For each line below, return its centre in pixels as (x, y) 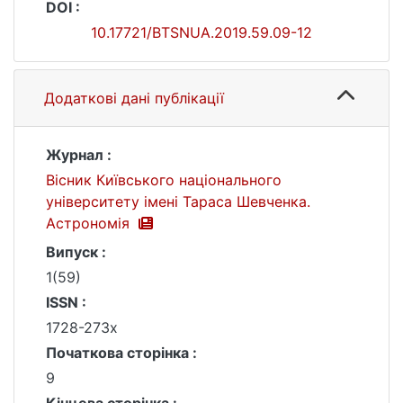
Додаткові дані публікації (134, 98)
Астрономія (90, 223)
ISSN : (66, 302)
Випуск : (76, 252)
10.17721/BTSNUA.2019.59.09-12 (201, 32)
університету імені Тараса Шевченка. (178, 201)
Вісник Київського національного (164, 180)
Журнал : (79, 155)
